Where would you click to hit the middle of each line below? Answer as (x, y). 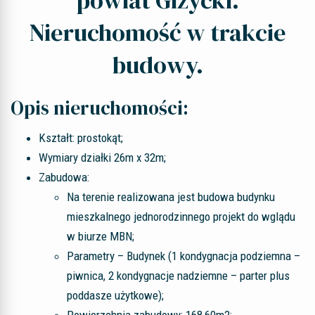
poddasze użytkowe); (115, 295)
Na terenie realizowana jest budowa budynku (171, 197)
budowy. (157, 65)
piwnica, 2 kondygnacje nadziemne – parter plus (178, 276)
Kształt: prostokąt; (81, 138)
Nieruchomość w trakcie (157, 32)
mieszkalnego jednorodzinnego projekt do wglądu (181, 217)
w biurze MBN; (101, 236)
